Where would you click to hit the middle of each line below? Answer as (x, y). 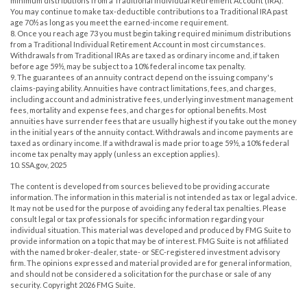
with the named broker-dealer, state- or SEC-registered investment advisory (145, 251)
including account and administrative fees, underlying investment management (152, 99)
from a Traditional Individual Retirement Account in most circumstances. (138, 44)
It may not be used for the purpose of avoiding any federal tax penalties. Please (148, 208)
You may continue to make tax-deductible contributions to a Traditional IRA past (149, 11)
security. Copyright (45, 284)
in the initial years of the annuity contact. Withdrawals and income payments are (152, 132)
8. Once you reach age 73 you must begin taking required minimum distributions (151, 33)
